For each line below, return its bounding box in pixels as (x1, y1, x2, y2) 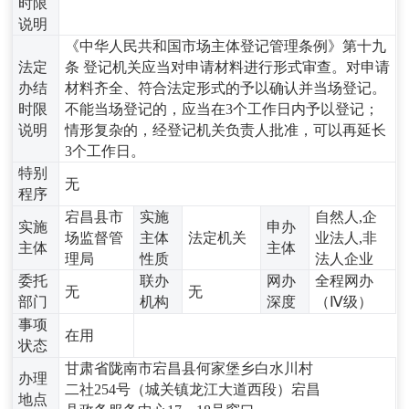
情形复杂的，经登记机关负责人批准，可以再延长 (65, 121, 387, 138)
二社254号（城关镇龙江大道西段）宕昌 (65, 381, 321, 397)
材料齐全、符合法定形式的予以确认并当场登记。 (65, 79, 387, 96)
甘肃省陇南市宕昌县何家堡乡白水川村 (65, 360, 314, 376)
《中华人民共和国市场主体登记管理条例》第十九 (65, 37, 387, 54)
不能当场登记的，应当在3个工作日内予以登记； (65, 100, 380, 117)
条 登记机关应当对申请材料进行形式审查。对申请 (65, 58, 391, 75)
